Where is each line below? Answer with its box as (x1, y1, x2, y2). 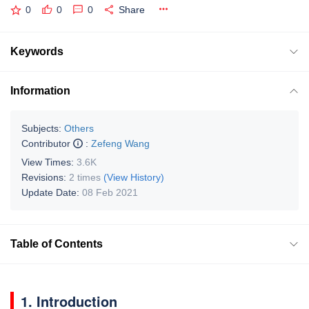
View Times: (21, 156, 77, 168)
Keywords (10, 45, 63, 57)
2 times (69, 171, 101, 183)
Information (10, 84, 70, 97)
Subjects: (21, 122, 61, 134)
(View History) (103, 171, 164, 183)
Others (64, 122, 94, 134)
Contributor (21, 137, 73, 149)
